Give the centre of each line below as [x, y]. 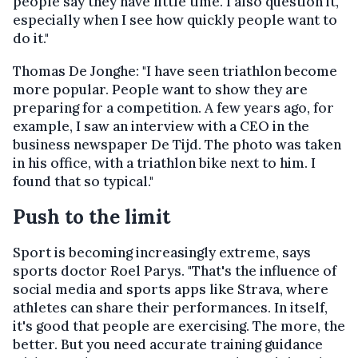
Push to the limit [91, 217]
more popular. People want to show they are [160, 89]
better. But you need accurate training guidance [168, 344]
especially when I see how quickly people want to [175, 20]
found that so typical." [83, 181]
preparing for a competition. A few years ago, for [173, 107]
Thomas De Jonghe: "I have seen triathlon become [175, 71]
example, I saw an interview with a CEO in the [161, 126]
